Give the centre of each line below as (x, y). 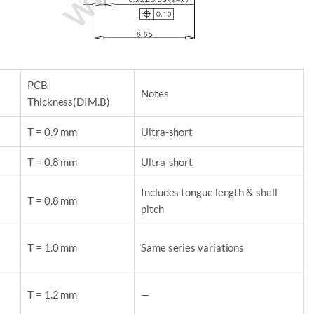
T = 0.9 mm (53, 132)
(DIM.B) (91, 102)
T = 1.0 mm (53, 248)
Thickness (50, 102)
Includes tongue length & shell (209, 192)
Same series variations (193, 248)
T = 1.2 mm (53, 295)
